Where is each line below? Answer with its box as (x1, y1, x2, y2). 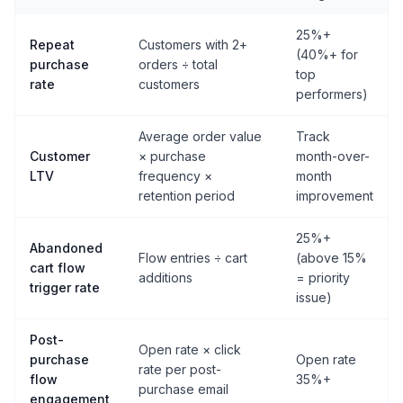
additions (139, 270, 193, 286)
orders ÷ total (139, 57, 218, 73)
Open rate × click (139, 342, 241, 358)
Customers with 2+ (139, 37, 247, 53)
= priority (296, 270, 350, 286)
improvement (296, 188, 373, 204)
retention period (139, 188, 235, 204)
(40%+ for (296, 47, 358, 63)
